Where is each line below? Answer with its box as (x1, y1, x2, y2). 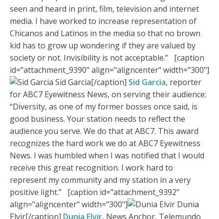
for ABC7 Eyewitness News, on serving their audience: (10, 89, 206, 100)
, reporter (166, 77, 201, 88)
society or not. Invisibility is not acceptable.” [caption (10, 52, 204, 64)
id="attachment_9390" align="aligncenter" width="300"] (10, 65, 209, 76)
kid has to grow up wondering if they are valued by (10, 40, 196, 51)
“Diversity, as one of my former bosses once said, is (10, 101, 197, 112)
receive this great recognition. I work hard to (10, 162, 173, 174)
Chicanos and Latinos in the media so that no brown (10, 28, 200, 39)
